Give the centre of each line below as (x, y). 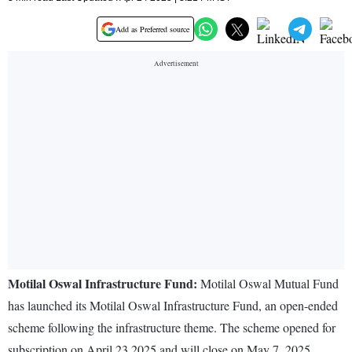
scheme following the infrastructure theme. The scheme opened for (172, 328)
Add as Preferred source (152, 29)
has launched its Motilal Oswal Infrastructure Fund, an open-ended (173, 306)
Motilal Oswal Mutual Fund (268, 284)
